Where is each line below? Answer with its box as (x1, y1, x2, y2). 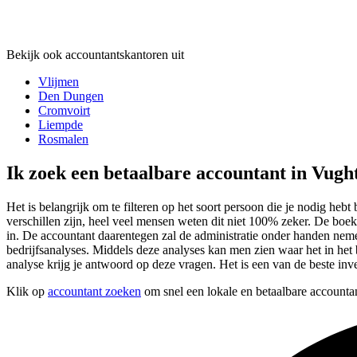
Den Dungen (38, 88, 104, 103)
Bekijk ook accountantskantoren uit (6, 47, 184, 61)
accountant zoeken (48, 284, 141, 298)
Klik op (6, 284, 48, 298)
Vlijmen (38, 74, 79, 88)
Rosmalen (38, 131, 88, 146)
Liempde (38, 117, 83, 131)
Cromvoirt (38, 103, 90, 117)
